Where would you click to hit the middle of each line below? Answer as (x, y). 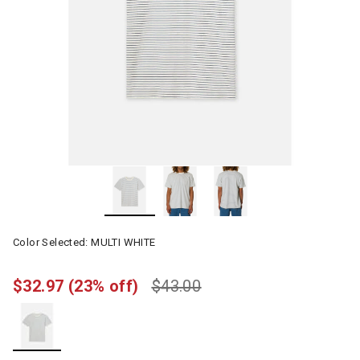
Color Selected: (52, 242)
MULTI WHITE (123, 242)
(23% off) (103, 286)
